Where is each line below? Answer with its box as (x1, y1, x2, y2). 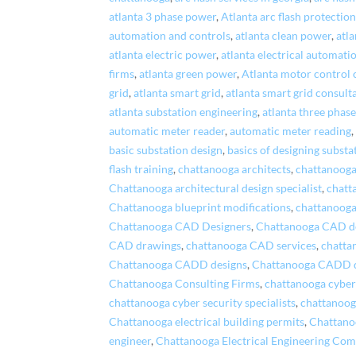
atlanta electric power (109, 48, 217, 61)
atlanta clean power (235, 29, 332, 42)
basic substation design (109, 143, 223, 157)
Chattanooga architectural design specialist (109, 181, 323, 195)
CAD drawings (109, 238, 182, 252)
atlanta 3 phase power (109, 10, 217, 23)
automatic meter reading (230, 124, 352, 137)
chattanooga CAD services (186, 238, 317, 252)
